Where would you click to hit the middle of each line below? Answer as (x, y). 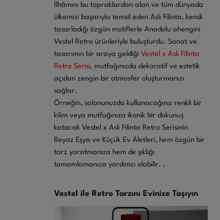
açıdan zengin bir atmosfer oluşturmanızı (119, 79)
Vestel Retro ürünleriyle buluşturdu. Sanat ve (125, 42)
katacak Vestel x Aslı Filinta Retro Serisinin (121, 128)
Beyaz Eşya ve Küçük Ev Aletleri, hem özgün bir (129, 140)
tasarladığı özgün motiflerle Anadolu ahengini (127, 29)
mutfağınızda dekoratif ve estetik (147, 66)
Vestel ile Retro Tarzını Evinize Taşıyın (126, 193)
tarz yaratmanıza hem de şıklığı (104, 152)
